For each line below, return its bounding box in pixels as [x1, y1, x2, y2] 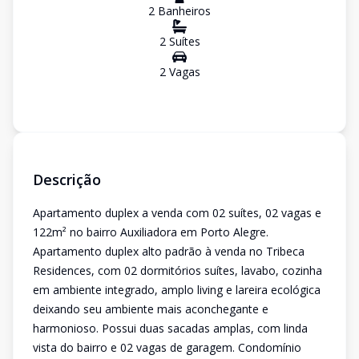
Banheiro [155, 3, 205, 18]
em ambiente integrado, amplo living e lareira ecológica [33, 282, 321, 297]
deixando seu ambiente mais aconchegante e [33, 301, 268, 317]
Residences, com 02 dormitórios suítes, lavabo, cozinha [33, 263, 322, 278]
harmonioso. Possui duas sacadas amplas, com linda [33, 321, 308, 336]
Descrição [33, 170, 101, 189]
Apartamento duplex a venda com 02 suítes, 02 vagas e [33, 205, 321, 220]
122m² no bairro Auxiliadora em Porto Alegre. [33, 224, 268, 240]
